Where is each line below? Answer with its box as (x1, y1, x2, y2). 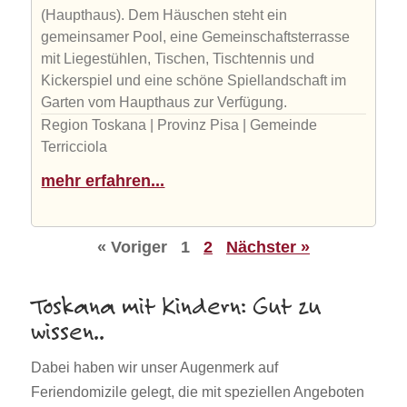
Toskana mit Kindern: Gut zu (31, 294, 322, 321)
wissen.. (31, 320, 105, 346)
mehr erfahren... (41, 171, 165, 190)
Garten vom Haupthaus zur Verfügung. (41, 94, 288, 110)
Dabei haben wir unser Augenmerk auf (31, 359, 279, 375)
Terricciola (41, 138, 108, 154)
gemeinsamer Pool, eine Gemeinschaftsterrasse (41, 28, 351, 45)
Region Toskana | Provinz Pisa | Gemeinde (41, 116, 318, 133)
